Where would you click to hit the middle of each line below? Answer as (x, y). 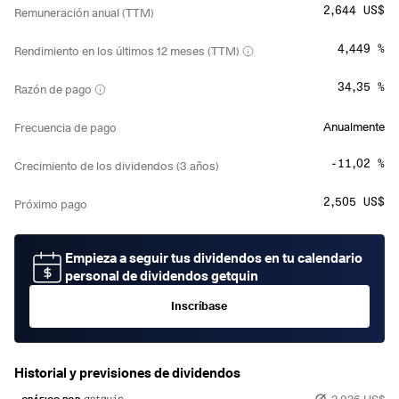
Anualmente (354, 126)
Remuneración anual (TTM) (84, 13)
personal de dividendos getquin (162, 276)
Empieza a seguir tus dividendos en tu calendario (214, 258)
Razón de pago (53, 90)
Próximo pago (51, 204)
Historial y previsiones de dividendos (127, 373)
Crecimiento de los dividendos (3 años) (117, 166)
